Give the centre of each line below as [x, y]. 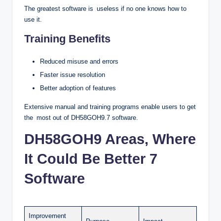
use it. [33, 19]
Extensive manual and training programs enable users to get [110, 107]
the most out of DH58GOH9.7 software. [81, 117]
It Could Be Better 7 [91, 159]
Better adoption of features [78, 88]
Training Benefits [67, 38]
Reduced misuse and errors [79, 61]
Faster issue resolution [73, 74]
